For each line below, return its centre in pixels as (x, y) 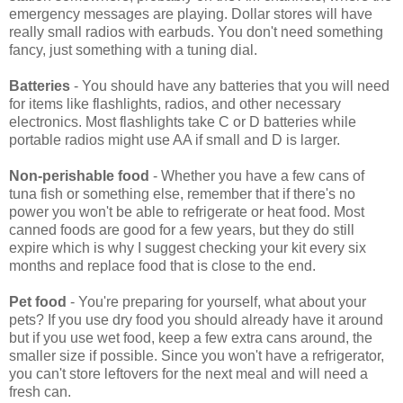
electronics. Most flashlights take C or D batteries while (183, 121)
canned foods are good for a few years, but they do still (182, 229)
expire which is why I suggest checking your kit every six (188, 247)
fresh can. (40, 391)
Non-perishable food (79, 175)
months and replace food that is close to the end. (162, 265)
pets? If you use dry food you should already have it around (196, 319)
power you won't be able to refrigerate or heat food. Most (187, 211)
